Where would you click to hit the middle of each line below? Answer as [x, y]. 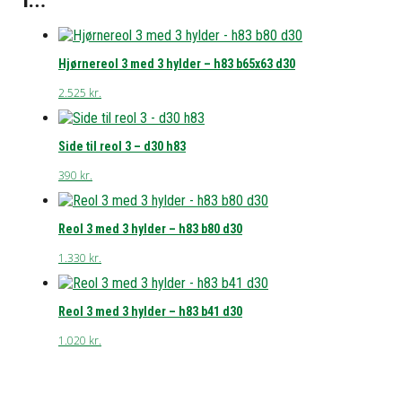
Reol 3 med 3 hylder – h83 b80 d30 [150, 228]
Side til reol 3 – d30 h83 [122, 146]
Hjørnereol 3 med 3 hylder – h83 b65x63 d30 [177, 63]
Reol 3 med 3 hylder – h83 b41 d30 [150, 311]
